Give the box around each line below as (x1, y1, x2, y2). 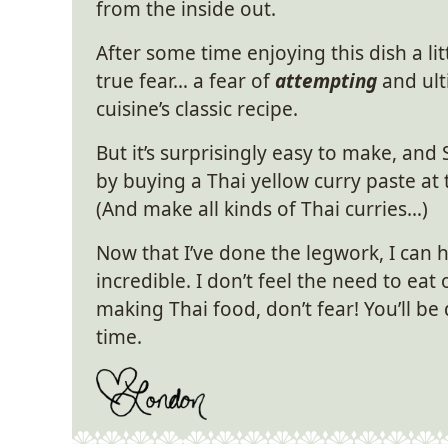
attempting (275, 68, 377, 94)
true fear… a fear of (96, 68, 275, 94)
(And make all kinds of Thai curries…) (96, 196, 428, 222)
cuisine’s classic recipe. (96, 96, 298, 122)
